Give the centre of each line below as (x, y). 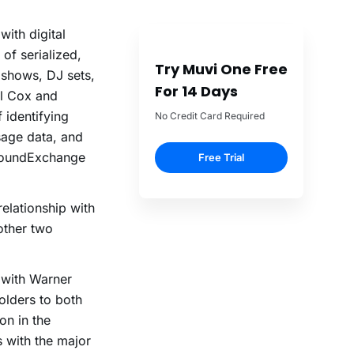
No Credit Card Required (210, 116)
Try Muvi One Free (221, 70)
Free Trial (221, 158)
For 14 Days (196, 92)
